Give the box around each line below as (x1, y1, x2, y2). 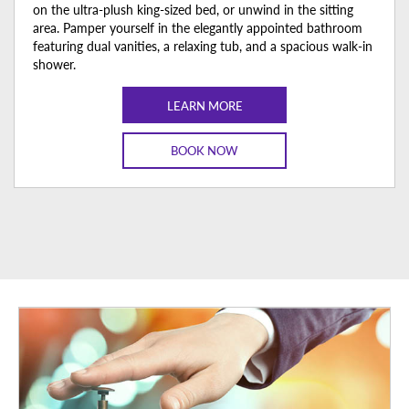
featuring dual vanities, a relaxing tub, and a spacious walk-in (33, 37, 372, 56)
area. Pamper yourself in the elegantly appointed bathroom (33, 18, 362, 37)
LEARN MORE (166, 96, 243, 114)
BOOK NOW (171, 142, 238, 160)
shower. (33, 55, 76, 74)
